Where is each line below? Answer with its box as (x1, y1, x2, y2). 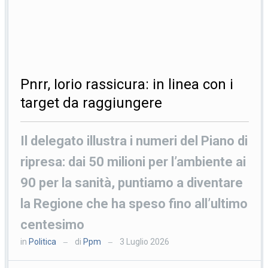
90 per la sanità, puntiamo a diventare (20, 175, 243, 190)
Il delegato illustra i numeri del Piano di (20, 133, 248, 148)
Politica (29, 236, 57, 246)
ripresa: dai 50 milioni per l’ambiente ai (20, 154, 246, 169)
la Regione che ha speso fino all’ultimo (20, 196, 248, 211)
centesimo (20, 217, 85, 232)
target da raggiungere (20, 94, 163, 111)
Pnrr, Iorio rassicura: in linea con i (20, 75, 234, 93)
